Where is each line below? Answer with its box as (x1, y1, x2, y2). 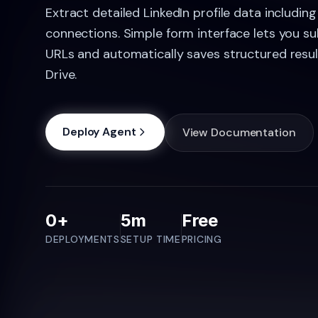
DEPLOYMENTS (45, 232, 120, 246)
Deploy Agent (62, 124, 136, 139)
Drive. (45, 65, 77, 83)
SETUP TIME (120, 232, 181, 246)
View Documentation (182, 124, 296, 140)
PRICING (181, 232, 222, 246)
